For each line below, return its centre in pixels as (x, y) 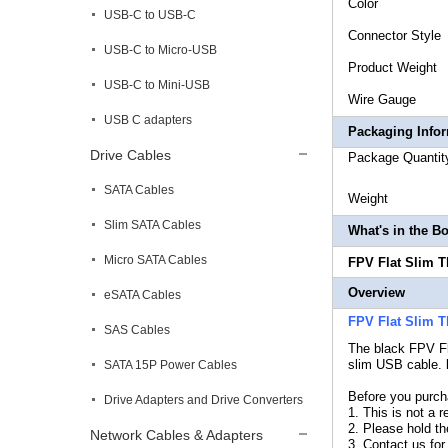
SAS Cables (137, 330)
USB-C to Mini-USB (157, 85)
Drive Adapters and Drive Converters (203, 400)
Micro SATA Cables (155, 260)
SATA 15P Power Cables (170, 365)
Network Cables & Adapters (176, 435)
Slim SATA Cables (152, 225)
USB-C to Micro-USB (160, 50)
